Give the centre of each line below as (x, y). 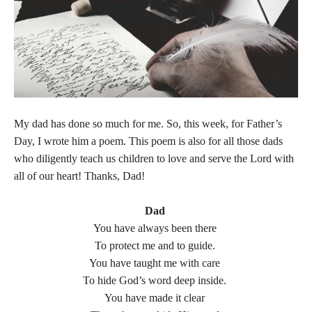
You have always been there (156, 228)
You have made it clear (156, 298)
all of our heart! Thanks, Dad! (79, 176)
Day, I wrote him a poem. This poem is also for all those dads (148, 141)
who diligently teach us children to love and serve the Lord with (154, 159)
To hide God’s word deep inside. (156, 281)
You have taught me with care (156, 263)
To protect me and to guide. (156, 246)
